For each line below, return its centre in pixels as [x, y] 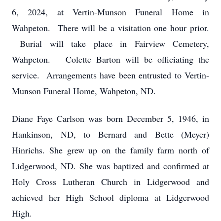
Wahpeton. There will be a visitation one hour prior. [110, 28]
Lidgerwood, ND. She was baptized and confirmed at [110, 166]
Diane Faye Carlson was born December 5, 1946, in [110, 118]
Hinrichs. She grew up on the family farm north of [110, 150]
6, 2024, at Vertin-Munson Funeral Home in [110, 12]
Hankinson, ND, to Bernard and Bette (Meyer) [110, 134]
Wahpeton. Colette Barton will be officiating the [110, 59]
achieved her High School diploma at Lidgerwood [110, 197]
